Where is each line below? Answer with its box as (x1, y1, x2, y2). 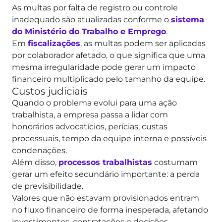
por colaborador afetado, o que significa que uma (12, 51, 205, 60)
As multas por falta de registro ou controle (12, 3, 178, 13)
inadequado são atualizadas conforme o (12, 15, 171, 25)
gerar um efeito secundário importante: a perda (12, 169, 200, 179)
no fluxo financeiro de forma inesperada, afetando (12, 205, 208, 215)
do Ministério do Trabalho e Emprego (12, 27, 166, 37)
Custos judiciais (12, 85, 88, 98)
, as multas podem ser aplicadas (80, 39, 206, 49)
